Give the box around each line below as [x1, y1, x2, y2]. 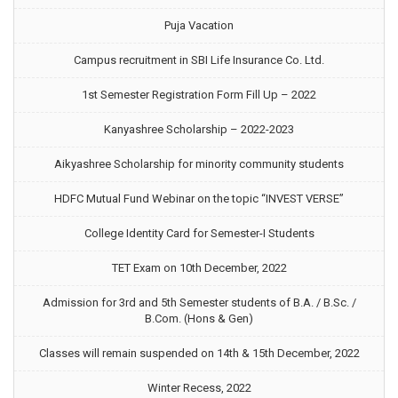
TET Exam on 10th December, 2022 [111, 261, 287, 275]
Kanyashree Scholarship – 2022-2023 [104, 123, 294, 136]
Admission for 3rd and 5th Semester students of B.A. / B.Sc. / [42, 296, 356, 309]
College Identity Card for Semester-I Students [84, 227, 314, 240]
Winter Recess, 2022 [147, 381, 251, 394]
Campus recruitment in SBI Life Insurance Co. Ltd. [74, 53, 324, 67]
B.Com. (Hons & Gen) [145, 312, 253, 325]
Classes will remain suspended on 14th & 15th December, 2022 [38, 346, 360, 360]
